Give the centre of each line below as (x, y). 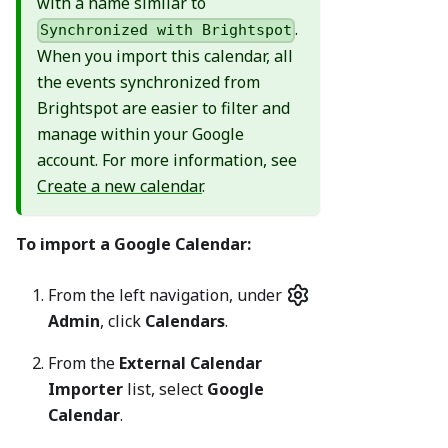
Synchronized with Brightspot (166, 30)
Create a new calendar (119, 186)
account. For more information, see (167, 160)
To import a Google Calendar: (133, 244)
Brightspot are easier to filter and (163, 108)
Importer (85, 389)
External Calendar (190, 363)
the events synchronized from (148, 82)
